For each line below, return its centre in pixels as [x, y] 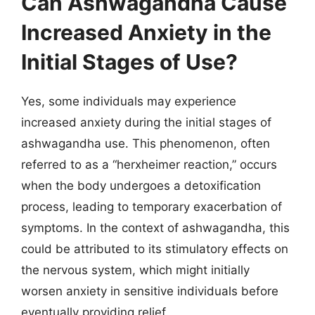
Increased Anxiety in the [146, 32]
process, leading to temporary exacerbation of [152, 207]
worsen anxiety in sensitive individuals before [150, 291]
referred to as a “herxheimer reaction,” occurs [149, 165]
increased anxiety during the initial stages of [146, 122]
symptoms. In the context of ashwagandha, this [155, 228]
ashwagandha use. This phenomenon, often [146, 143]
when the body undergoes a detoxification [141, 186]
